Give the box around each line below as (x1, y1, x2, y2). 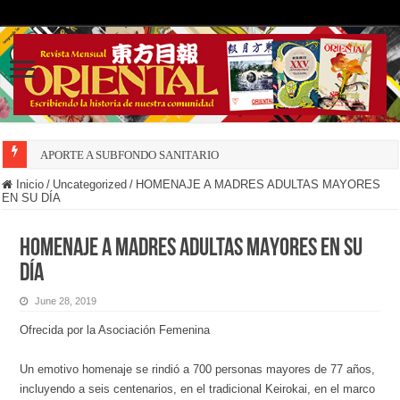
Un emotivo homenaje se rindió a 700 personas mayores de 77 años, (20, 362, 376, 377)
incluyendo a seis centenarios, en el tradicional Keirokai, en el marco (20, 382, 376, 396)
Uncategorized (53, 178, 128, 192)
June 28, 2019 (35, 296, 97, 307)
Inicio (12, 178, 45, 192)
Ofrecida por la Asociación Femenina (20, 323, 211, 337)
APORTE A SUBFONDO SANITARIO (40, 148, 220, 162)
